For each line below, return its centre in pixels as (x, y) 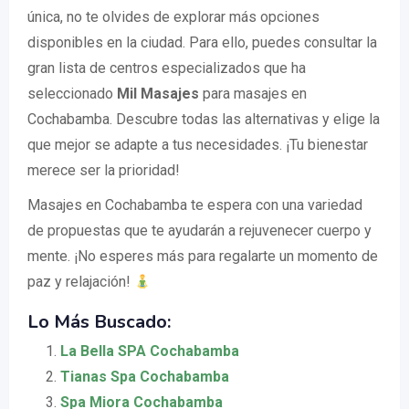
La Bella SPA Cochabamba (150, 351)
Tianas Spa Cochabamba (145, 377)
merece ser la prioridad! (104, 171)
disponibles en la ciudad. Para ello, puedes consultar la (202, 43)
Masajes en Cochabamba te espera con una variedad (195, 205)
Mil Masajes (158, 94)
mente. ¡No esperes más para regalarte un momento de (203, 257)
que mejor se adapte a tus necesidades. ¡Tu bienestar (198, 145)
